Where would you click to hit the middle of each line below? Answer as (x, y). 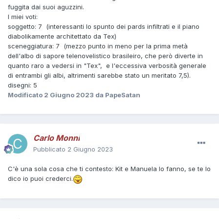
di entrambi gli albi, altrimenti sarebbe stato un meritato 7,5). (99, 75)
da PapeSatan (117, 95)
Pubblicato (50, 149)
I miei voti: (23, 16)
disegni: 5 (22, 85)
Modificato (26, 95)
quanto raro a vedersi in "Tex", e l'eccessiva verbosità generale (107, 65)
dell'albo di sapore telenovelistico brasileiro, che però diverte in (105, 55)
